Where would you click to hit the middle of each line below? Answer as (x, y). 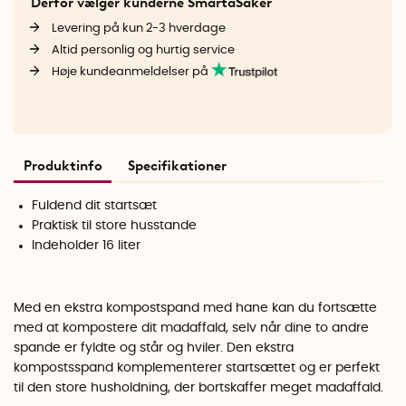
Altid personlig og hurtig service (143, 50)
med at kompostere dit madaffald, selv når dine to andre (191, 329)
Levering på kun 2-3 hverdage (138, 29)
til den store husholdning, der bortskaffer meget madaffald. (198, 388)
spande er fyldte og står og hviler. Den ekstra (154, 348)
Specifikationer (177, 165)
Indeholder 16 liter (87, 245)
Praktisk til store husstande (115, 225)
